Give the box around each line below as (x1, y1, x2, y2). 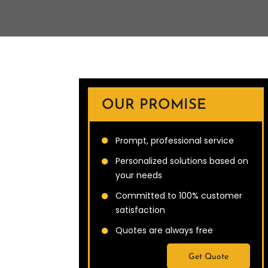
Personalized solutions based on (115, 155, 248, 167)
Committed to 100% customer (115, 190, 242, 202)
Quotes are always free (115, 224, 213, 237)
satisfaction (115, 204, 165, 217)
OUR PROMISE (102, 98, 206, 113)
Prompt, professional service (115, 135, 234, 147)
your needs (115, 169, 162, 182)
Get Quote (188, 252, 229, 262)
